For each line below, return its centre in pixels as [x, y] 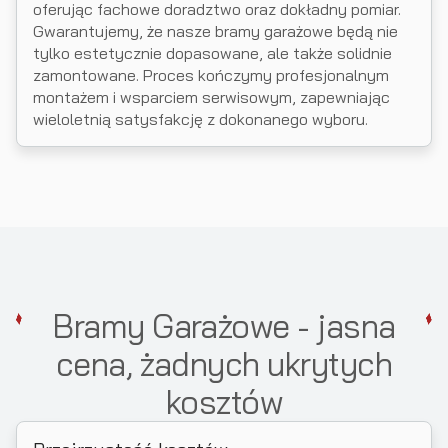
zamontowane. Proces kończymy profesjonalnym [211, 75]
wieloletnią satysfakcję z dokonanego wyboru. [200, 119]
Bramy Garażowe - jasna [224, 326]
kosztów [224, 402]
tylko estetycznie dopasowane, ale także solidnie [212, 53]
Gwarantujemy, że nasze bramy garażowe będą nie [215, 31]
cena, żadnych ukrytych [224, 364]
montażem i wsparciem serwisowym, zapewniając [211, 97]
